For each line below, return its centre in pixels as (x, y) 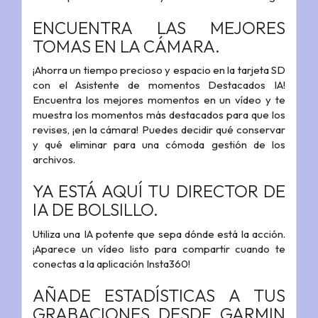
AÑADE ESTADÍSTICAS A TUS (159, 295)
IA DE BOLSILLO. (95, 210)
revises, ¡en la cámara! (87, 130)
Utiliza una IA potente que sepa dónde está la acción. (159, 234)
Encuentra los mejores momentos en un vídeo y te (159, 100)
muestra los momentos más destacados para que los (159, 115)
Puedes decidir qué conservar (214, 130)
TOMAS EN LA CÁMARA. (126, 46)
